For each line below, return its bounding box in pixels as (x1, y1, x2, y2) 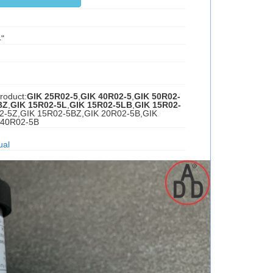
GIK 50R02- (133, 91, 180, 101)
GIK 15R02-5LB (69, 100, 132, 110)
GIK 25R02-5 (26, 91, 78, 101)
